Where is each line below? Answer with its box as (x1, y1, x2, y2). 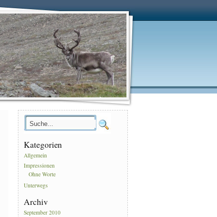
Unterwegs (24, 182, 48, 189)
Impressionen (24, 162, 55, 170)
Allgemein (24, 152, 47, 159)
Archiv (24, 196, 48, 208)
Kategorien (24, 139, 62, 151)
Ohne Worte (29, 170, 56, 178)
